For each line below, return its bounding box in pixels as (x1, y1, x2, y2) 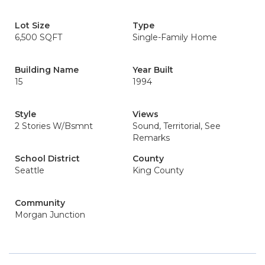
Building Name (15, 64, 79, 75)
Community (15, 198, 65, 208)
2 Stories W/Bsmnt (15, 121, 93, 131)
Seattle (15, 165, 44, 176)
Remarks (132, 132, 170, 143)
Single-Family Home (132, 32, 217, 43)
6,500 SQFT (15, 32, 62, 43)
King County (132, 165, 184, 176)
